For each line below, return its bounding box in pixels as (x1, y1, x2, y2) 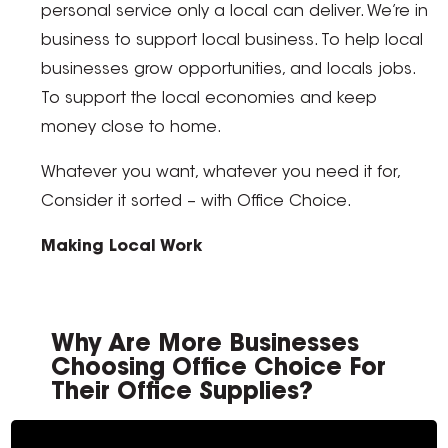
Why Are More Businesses (51, 333, 360, 358)
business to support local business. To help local (41, 33, 424, 50)
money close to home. (41, 120, 223, 137)
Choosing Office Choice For (51, 357, 387, 382)
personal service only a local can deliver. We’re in (41, 4, 429, 21)
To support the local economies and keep (41, 91, 378, 108)
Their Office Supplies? (51, 381, 314, 406)
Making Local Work (41, 239, 203, 256)
